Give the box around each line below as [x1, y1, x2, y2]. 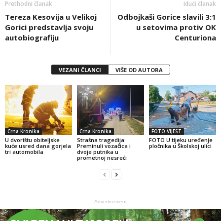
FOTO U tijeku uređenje [148, 136, 213, 144]
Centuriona [175, 32, 216, 42]
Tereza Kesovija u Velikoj [5, 11, 97, 22]
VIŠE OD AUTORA [115, 66, 163, 74]
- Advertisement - [91, 198, 130, 204]
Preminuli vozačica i [76, 142, 131, 149]
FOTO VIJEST [151, 127, 182, 135]
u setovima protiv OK [136, 22, 216, 32]
